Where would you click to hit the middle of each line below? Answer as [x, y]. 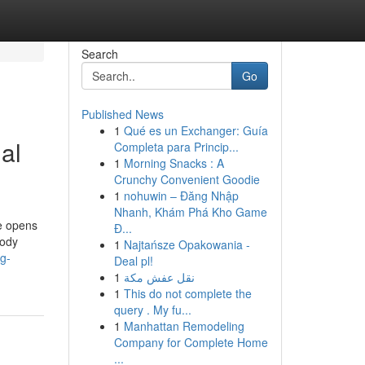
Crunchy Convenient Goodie [187, 179]
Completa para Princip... [176, 147]
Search [99, 54]
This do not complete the [187, 293]
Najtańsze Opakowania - [187, 244]
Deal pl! [133, 261]
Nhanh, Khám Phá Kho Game [190, 212]
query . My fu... [152, 310]
